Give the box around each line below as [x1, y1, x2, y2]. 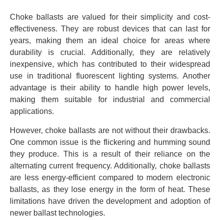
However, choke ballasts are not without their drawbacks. [10, 126, 210, 135]
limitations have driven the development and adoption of [10, 196, 210, 205]
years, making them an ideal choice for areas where [10, 36, 210, 45]
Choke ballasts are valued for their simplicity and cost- [10, 13, 210, 22]
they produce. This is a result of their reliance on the [10, 149, 210, 158]
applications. [10, 107, 54, 116]
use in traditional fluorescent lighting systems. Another [10, 72, 210, 81]
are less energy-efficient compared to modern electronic [10, 173, 210, 182]
